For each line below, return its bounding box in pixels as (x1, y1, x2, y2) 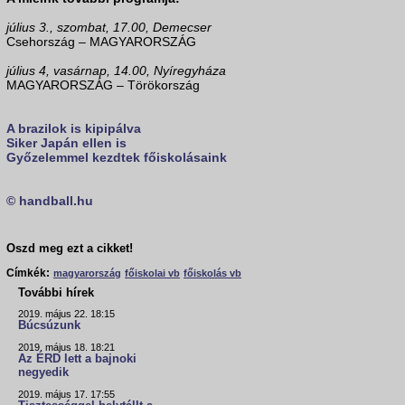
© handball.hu (6, 193, 93, 209)
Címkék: (6, 267, 50, 280)
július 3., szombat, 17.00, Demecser (6, 20, 212, 35)
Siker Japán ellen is (6, 136, 127, 151)
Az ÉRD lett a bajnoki (18, 353, 137, 366)
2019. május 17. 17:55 (18, 389, 115, 400)
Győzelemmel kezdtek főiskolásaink (6, 150, 227, 165)
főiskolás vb (184, 268, 241, 279)
